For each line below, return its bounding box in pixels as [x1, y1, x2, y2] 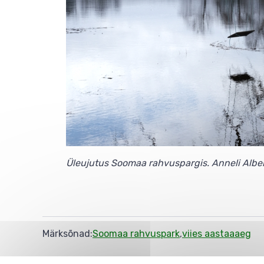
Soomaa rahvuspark [93, 228, 180, 239]
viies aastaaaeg [182, 228, 251, 239]
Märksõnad [42, 228, 90, 239]
